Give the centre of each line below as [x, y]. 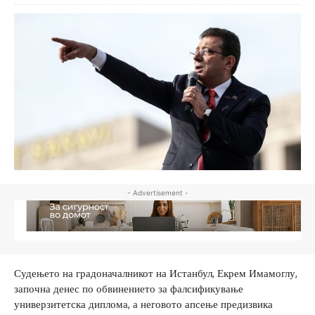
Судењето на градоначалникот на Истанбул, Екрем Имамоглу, [156, 274]
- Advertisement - [157, 193]
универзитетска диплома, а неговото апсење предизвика [143, 304]
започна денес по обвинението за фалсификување [129, 289]
